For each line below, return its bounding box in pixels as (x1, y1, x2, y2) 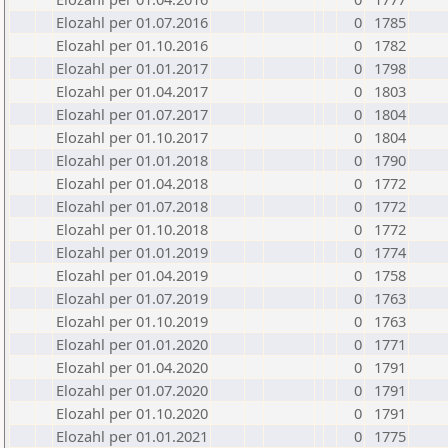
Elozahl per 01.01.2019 (56, 242, 208, 262)
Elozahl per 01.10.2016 (56, 35, 208, 55)
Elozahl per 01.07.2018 (56, 196, 208, 216)
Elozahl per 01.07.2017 (56, 104, 208, 124)
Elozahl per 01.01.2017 (56, 58, 208, 78)
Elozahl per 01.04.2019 (56, 265, 208, 285)
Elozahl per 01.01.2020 (56, 334, 208, 354)
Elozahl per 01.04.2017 (56, 81, 208, 101)
